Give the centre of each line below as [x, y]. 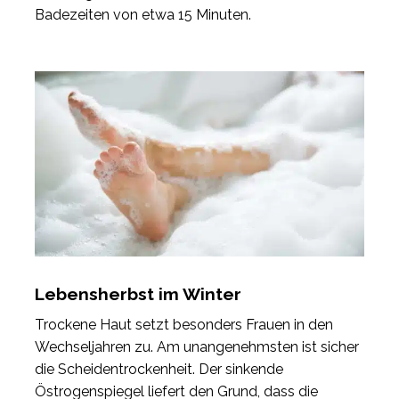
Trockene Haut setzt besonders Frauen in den [184, 324]
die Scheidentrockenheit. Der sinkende [159, 369]
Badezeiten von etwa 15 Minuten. [143, 15]
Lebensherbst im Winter [138, 294]
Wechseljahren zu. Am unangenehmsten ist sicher [197, 346]
